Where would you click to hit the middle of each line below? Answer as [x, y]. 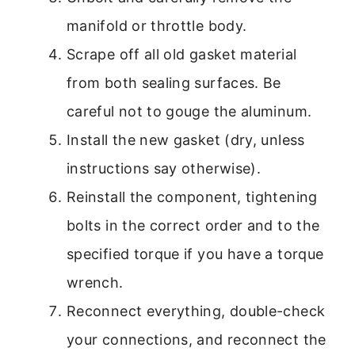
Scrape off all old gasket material [182, 54]
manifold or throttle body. [157, 25]
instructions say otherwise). [164, 168]
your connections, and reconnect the [197, 339]
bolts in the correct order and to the [193, 225]
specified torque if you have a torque [195, 254]
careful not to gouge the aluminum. [189, 111]
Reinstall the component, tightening [192, 197]
